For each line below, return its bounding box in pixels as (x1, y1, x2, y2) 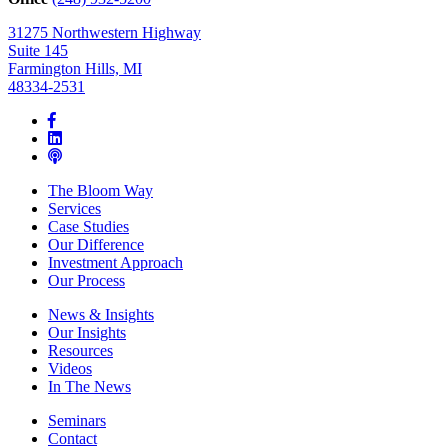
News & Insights (48, 305, 154, 323)
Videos (48, 359, 92, 377)
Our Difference (48, 235, 144, 253)
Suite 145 (8, 41, 68, 59)
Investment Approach (48, 253, 183, 271)
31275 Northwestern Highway (8, 23, 201, 41)
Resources (48, 341, 113, 359)
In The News (48, 377, 131, 395)
